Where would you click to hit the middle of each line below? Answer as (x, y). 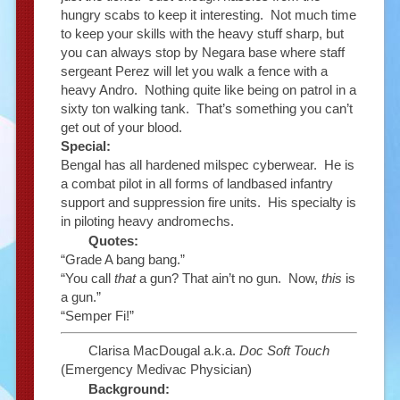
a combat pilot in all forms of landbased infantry (196, 184)
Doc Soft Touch (284, 350)
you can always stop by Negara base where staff (202, 53)
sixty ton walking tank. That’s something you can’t (206, 109)
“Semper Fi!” (97, 316)
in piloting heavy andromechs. (147, 221)
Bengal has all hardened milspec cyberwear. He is (207, 165)
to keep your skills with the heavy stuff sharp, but (202, 34)
